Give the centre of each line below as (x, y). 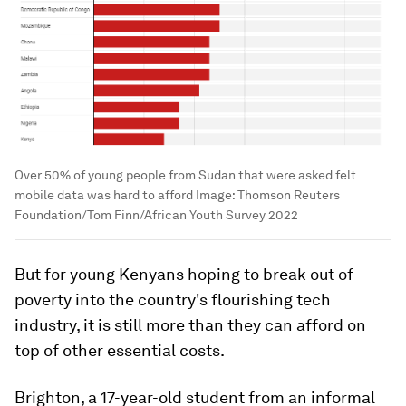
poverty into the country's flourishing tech (173, 299)
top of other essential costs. (120, 350)
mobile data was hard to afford (104, 194)
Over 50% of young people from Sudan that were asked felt (185, 174)
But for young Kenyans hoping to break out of (184, 274)
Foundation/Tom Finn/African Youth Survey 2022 (156, 214)
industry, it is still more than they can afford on (190, 324)
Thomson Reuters (289, 194)
